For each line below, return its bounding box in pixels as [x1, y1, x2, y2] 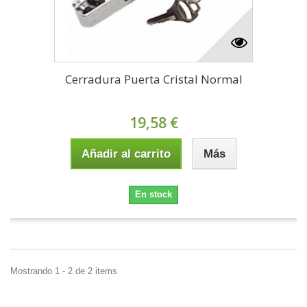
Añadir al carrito [82, 147, 171, 161]
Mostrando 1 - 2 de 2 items [10, 266, 117, 277]
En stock [135, 189, 172, 200]
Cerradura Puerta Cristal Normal [64, 71, 243, 88]
